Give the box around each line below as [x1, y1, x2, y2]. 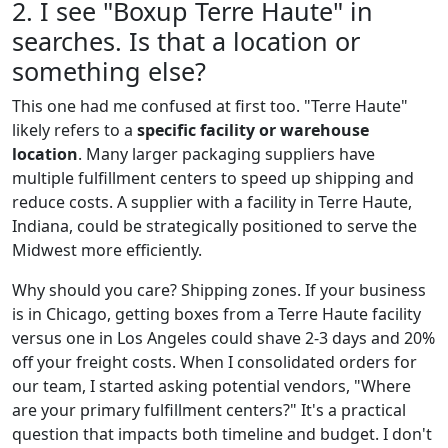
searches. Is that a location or [12, 23, 360, 58]
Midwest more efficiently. [12, 238, 202, 261]
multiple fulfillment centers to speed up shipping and [12, 166, 414, 189]
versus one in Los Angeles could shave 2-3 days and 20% [12, 326, 435, 349]
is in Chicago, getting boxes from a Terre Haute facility [12, 302, 421, 325]
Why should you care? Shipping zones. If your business [12, 278, 426, 301]
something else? [12, 53, 206, 88]
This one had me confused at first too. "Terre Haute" [12, 94, 408, 117]
